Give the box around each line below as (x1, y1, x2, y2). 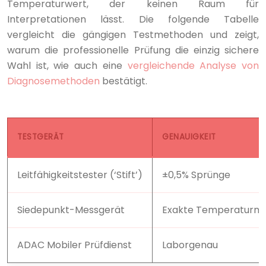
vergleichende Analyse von (127, 58, 259, 72)
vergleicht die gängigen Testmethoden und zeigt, (7, 27, 259, 42)
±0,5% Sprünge (162, 167, 230, 182)
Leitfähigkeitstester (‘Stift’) (17, 167, 142, 182)
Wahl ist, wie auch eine (7, 58, 128, 72)
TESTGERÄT (17, 131, 64, 142)
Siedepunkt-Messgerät (17, 202, 125, 217)
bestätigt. (100, 74, 147, 88)
